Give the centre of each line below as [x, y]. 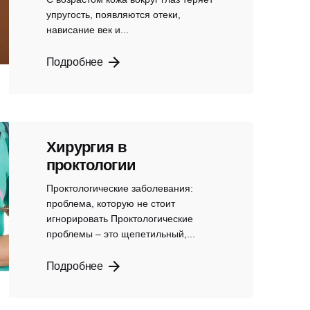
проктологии [91, 165]
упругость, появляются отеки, [113, 15]
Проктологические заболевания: [119, 189]
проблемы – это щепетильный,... [120, 234]
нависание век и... [87, 30]
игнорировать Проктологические [119, 219]
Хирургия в [86, 147]
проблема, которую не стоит [110, 204]
